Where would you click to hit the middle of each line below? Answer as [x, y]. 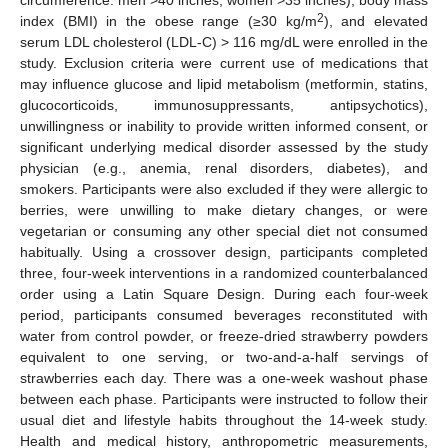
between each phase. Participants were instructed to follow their [224, 399]
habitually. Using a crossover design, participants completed [224, 252]
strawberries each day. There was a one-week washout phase [224, 378]
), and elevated [376, 21]
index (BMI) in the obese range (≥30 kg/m [168, 21]
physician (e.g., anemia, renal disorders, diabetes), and [224, 168]
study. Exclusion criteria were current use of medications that [224, 63]
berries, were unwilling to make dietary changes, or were [224, 210]
